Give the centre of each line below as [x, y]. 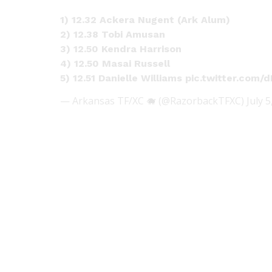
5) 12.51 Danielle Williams [123, 78]
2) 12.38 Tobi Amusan [113, 34]
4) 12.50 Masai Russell [115, 63]
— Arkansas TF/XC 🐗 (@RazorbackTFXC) [154, 100]
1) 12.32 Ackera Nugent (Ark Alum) [145, 19]
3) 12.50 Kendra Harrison [121, 49]
